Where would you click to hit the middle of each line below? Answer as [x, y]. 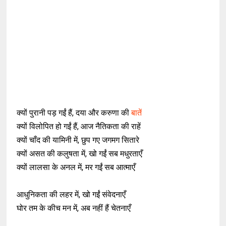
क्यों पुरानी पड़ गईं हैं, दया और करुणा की [73, 113]
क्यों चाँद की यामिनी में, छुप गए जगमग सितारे [78, 140]
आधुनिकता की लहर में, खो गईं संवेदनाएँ [71, 194]
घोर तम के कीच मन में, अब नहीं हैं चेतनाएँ [74, 208]
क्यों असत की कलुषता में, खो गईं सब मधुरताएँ [80, 154]
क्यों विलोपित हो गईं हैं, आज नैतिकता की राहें [79, 126]
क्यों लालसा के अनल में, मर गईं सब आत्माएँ [76, 167]
